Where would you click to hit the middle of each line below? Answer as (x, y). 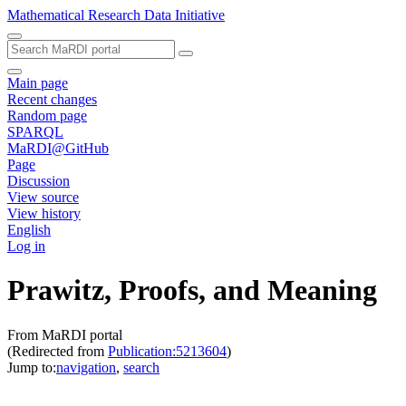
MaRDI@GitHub (58, 148)
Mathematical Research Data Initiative (116, 15)
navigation (86, 367)
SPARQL (35, 132)
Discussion (39, 181)
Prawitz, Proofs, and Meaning (192, 290)
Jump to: (32, 367)
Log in (26, 246)
